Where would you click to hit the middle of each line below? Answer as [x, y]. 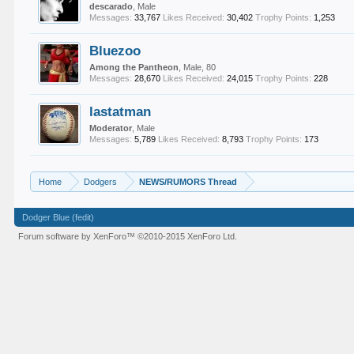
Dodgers [101, 182]
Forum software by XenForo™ [78, 236]
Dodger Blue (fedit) [58, 217]
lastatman [121, 111]
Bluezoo [115, 51]
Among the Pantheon [134, 67]
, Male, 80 [198, 67]
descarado [111, 6]
